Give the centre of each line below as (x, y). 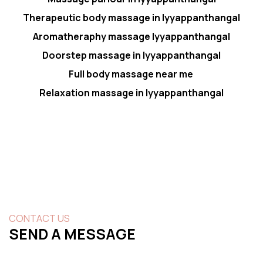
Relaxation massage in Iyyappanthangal (131, 92)
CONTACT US (39, 218)
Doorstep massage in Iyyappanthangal (131, 55)
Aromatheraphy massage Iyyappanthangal (131, 36)
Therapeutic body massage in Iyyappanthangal (131, 17)
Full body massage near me (131, 74)
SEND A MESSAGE (72, 234)
